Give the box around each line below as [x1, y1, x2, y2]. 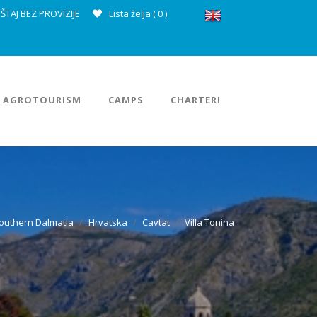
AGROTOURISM [3, 93, 81, 106]
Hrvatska [88, 216, 127, 229]
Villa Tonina [185, 216, 234, 229]
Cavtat [142, 216, 170, 229]
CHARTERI [171, 93, 221, 106]
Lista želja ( [107, 7, 156, 20]
